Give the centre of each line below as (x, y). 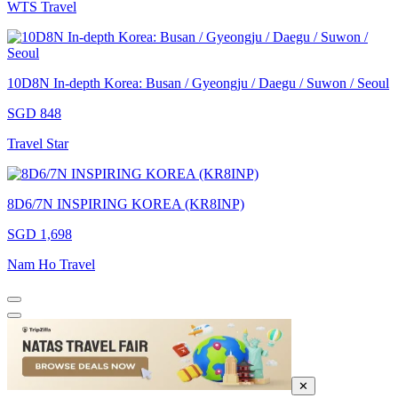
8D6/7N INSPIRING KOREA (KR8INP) (126, 203)
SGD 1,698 (40, 234)
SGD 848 (34, 113)
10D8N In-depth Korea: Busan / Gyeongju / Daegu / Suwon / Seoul (198, 83)
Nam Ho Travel (51, 264)
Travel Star (38, 143)
